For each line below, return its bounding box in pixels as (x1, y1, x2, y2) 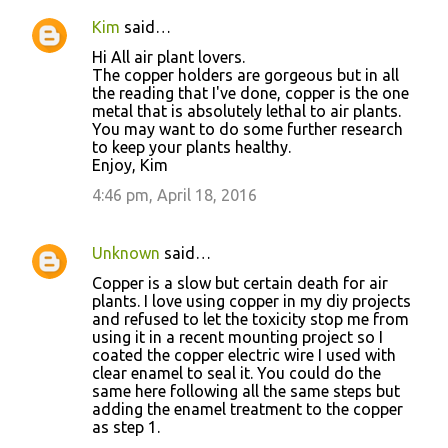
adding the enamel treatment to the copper (92, 399, 403, 418)
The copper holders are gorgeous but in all (92, 65, 399, 84)
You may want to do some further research (92, 119, 403, 138)
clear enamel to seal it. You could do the (92, 363, 381, 382)
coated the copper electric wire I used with (92, 345, 396, 364)
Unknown (92, 243, 160, 262)
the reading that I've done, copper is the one (92, 83, 409, 102)
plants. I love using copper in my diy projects (92, 291, 411, 310)
